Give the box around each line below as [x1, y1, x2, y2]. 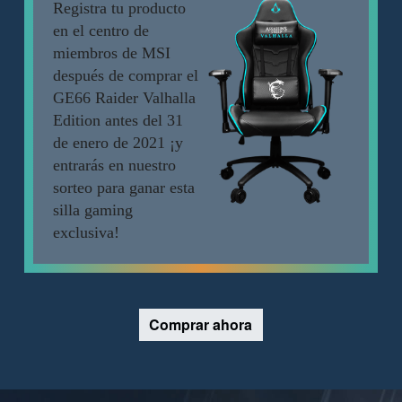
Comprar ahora [149, 313, 253, 335]
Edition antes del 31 [52, 111, 183, 130]
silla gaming [52, 201, 133, 220]
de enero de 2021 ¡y [52, 134, 183, 153]
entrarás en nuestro [52, 156, 176, 175]
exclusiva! [52, 223, 119, 242]
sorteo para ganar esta [52, 179, 195, 197]
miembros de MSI [52, 44, 170, 63]
